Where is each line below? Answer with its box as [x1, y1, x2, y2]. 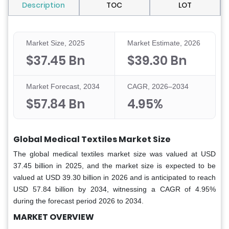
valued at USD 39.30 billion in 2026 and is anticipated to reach [13, 173, 216, 182]
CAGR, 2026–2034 [127, 82, 189, 91]
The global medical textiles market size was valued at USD [13, 150, 216, 158]
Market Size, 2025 [26, 39, 85, 48]
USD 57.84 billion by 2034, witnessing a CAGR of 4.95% [13, 185, 216, 194]
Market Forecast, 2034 [26, 82, 100, 91]
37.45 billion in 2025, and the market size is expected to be [13, 162, 216, 170]
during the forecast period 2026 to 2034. [13, 197, 144, 205]
